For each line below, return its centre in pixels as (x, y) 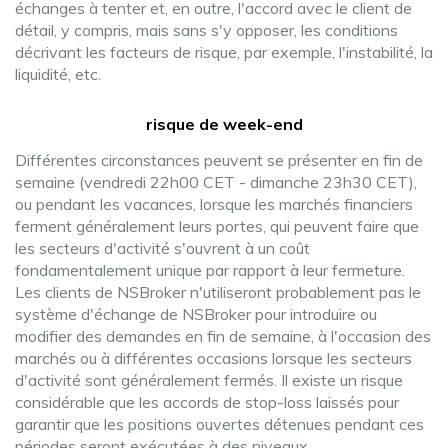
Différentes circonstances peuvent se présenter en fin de (219, 160)
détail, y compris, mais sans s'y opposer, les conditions (206, 30)
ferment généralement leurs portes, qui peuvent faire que (217, 226)
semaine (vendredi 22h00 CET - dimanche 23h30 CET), (216, 182)
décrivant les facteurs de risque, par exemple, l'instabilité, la (224, 52)
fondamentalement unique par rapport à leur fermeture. (210, 270)
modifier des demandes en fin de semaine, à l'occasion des (223, 336)
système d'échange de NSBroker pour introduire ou (196, 314)
